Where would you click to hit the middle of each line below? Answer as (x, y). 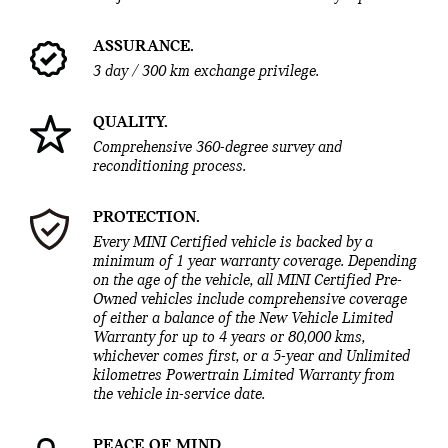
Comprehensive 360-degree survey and (217, 148)
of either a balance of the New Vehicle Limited (243, 319)
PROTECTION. (146, 218)
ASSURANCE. (143, 47)
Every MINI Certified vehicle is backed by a (233, 243)
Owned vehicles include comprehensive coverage (250, 300)
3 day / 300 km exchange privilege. (206, 72)
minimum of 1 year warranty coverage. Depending (255, 262)
